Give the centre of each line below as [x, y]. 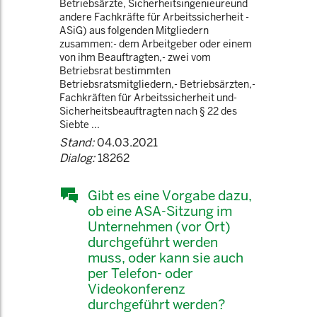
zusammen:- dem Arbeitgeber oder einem [156, 44]
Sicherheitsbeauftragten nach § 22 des [148, 111]
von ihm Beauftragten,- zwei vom [135, 57]
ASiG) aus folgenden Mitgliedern [134, 30]
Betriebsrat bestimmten [115, 71]
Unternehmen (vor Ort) [159, 226]
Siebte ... [80, 125]
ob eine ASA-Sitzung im [160, 211]
